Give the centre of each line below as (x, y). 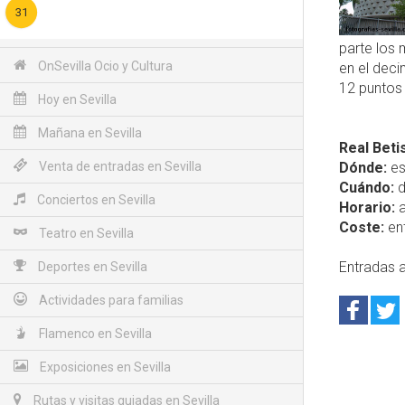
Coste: (362, 227)
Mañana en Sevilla (89, 133)
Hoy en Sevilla (76, 99)
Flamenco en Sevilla (94, 334)
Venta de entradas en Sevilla (119, 166)
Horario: (367, 207)
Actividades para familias (110, 300)
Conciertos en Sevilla (95, 200)
